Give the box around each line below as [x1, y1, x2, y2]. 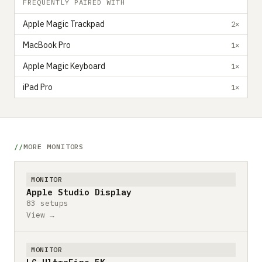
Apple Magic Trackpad [23, 19, 105, 29]
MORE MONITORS [23, 142, 84, 151]
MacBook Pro [23, 40, 71, 50]
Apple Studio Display [26, 186, 132, 198]
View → [26, 209, 54, 220]
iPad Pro [23, 82, 53, 92]
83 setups [26, 198, 68, 208]
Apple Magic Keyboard [23, 61, 105, 71]
